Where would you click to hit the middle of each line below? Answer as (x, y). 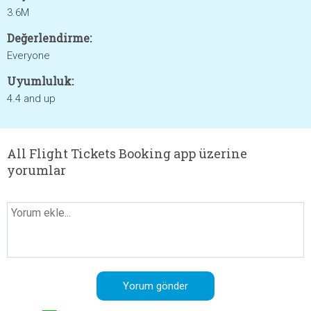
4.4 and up (31, 99)
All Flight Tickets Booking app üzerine (127, 153)
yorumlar (36, 170)
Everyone (28, 56)
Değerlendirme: (49, 38)
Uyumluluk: (40, 81)
